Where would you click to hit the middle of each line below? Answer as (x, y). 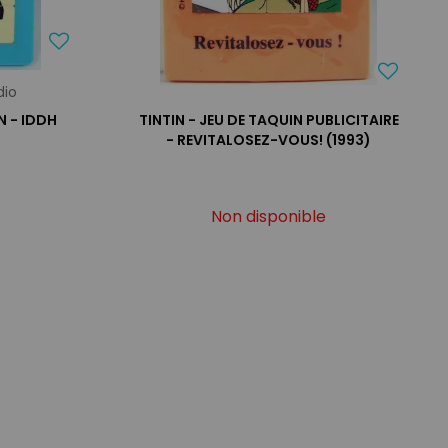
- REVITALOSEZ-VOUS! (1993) (269, 139)
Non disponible (269, 216)
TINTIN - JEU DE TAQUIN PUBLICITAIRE (268, 119)
